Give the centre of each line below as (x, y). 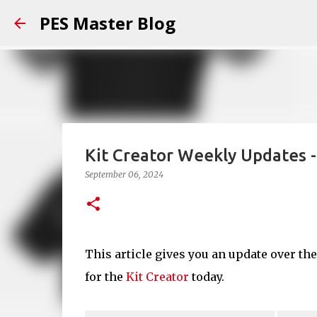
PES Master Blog (108, 23)
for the (105, 277)
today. (206, 277)
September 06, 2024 (124, 174)
